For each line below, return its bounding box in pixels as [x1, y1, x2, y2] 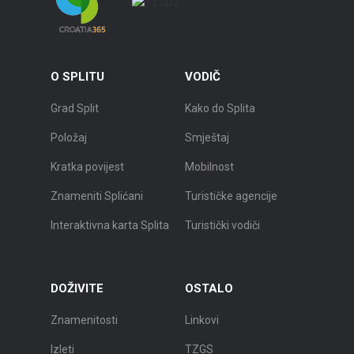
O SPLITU [51, 70, 104, 85]
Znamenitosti [51, 314, 118, 327]
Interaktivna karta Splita [51, 219, 169, 232]
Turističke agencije [185, 190, 277, 203]
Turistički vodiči [185, 219, 260, 232]
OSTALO [185, 281, 233, 296]
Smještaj [185, 131, 229, 145]
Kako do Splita [185, 102, 255, 115]
